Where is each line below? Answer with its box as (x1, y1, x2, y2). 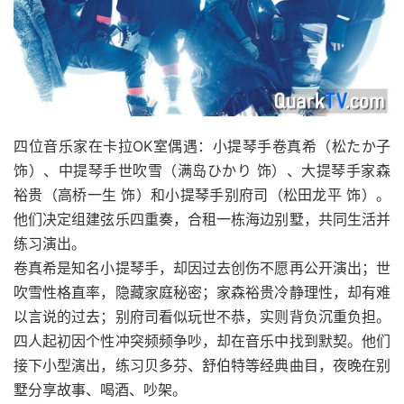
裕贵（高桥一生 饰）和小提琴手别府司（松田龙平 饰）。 (14, 186, 390, 205)
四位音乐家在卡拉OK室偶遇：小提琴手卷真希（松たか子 (14, 137, 390, 156)
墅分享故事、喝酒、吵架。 (14, 381, 187, 399)
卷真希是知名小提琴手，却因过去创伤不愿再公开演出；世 (14, 259, 390, 278)
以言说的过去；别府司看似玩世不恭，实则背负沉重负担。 (14, 308, 390, 326)
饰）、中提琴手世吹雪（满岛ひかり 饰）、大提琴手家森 (14, 161, 390, 180)
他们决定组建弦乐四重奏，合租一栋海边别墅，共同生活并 (14, 210, 390, 229)
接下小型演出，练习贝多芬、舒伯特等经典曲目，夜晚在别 (14, 356, 390, 375)
